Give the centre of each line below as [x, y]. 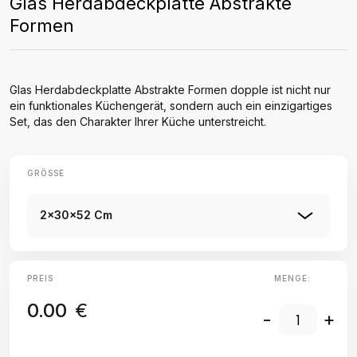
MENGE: [292, 278]
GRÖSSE [43, 173]
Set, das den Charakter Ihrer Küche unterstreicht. [138, 122]
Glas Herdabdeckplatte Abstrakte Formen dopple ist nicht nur [170, 90]
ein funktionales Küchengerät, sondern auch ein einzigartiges [171, 106]
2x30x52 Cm [76, 215]
